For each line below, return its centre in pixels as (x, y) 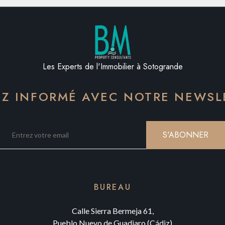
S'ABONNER (186, 135)
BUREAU (113, 187)
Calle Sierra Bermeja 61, (113, 211)
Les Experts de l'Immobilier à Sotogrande (113, 67)
